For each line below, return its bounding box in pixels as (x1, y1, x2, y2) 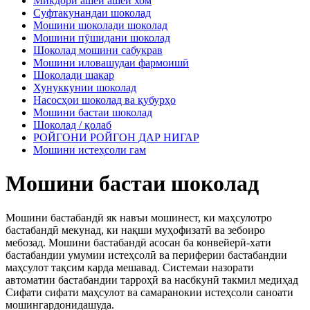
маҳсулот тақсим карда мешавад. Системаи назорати (6, 261, 254, 273)
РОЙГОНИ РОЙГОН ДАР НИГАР (33, 131, 199, 143)
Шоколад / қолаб (33, 118, 111, 131)
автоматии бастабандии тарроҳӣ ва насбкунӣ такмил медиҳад (6, 273, 298, 286)
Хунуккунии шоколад (33, 81, 136, 93)
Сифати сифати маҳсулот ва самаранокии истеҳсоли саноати (6, 286, 293, 298)
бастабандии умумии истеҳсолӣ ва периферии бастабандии (6, 248, 287, 261)
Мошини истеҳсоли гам (33, 143, 146, 156)
